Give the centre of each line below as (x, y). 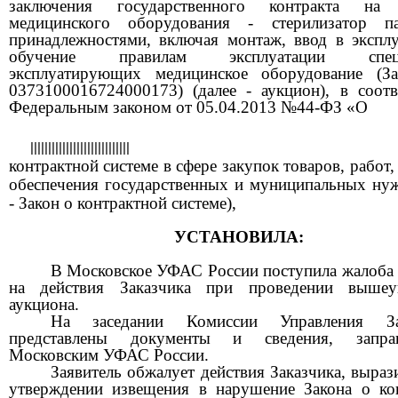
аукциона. (44, 305)
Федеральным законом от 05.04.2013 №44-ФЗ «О (188, 107)
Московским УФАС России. (109, 355)
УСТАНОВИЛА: (239, 237)
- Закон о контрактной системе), (123, 203)
